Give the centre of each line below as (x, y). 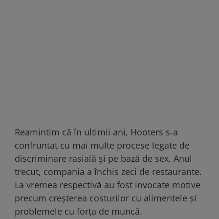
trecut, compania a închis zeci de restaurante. (108, 171)
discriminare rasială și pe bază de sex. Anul (103, 158)
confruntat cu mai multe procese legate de (102, 145)
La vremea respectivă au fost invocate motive (108, 185)
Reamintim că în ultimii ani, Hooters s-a (96, 132)
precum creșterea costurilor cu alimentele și (106, 198)
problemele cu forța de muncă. (78, 211)
